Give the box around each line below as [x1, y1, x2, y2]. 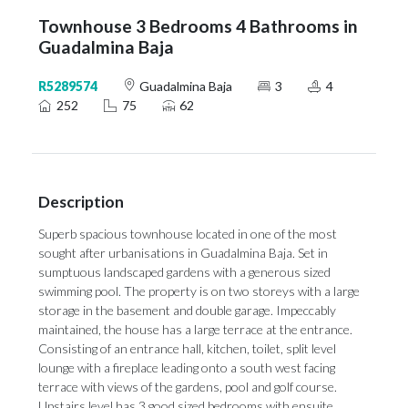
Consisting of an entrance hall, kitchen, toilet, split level [38, 341, 336, 356]
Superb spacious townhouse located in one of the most [38, 226, 337, 241]
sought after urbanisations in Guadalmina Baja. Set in [38, 245, 328, 260]
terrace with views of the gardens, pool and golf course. [38, 379, 337, 394]
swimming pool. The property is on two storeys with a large [38, 283, 360, 299]
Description [38, 192, 124, 211]
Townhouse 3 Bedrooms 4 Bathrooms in [38, 15, 358, 36]
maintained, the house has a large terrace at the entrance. [38, 321, 352, 337]
